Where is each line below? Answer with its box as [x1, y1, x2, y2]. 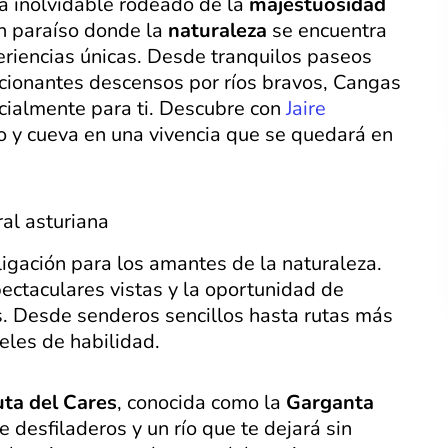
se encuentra [267, 17, 387, 45]
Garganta [286, 389, 374, 417]
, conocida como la [117, 389, 286, 417]
